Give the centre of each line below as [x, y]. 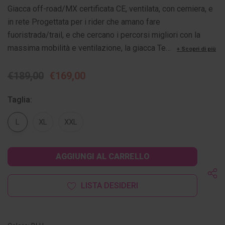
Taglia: [20, 100]
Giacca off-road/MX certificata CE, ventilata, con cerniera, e [110, 9]
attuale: [21, 165]
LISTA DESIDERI [109, 186]
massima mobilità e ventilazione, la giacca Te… [90, 48]
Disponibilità [30, 153]
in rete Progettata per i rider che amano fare [84, 22]
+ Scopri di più [196, 49]
